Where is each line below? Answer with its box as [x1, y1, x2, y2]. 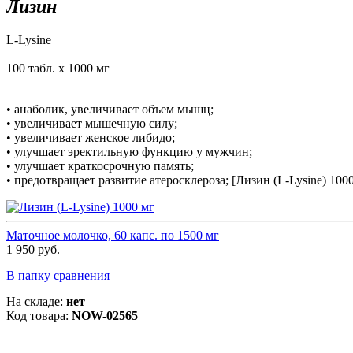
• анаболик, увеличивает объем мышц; [6, 102, 214, 117]
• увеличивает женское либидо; [6, 131, 175, 145]
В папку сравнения [6, 269, 110, 283]
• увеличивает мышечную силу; [6, 117, 177, 131]
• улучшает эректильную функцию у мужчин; [6, 145, 252, 159]
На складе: [6, 295, 66, 309]
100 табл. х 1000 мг [6, 61, 110, 76]
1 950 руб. [6, 243, 60, 257]
